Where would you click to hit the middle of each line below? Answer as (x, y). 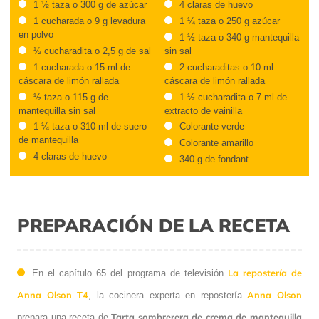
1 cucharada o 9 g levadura (89, 21)
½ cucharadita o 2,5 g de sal (92, 51)
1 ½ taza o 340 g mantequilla (239, 38)
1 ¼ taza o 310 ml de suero (90, 127)
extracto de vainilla (203, 110)
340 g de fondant (214, 159)
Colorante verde (211, 127)
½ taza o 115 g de (71, 97)
